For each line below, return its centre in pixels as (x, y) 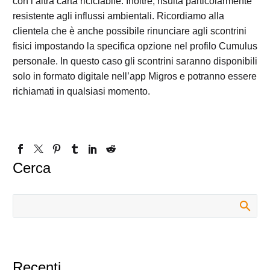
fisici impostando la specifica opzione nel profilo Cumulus (135, 46)
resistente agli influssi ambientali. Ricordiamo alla (118, 16)
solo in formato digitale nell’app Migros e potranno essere (135, 77)
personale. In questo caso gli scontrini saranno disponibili (135, 61)
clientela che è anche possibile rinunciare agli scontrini (130, 31)
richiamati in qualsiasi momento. (81, 92)
